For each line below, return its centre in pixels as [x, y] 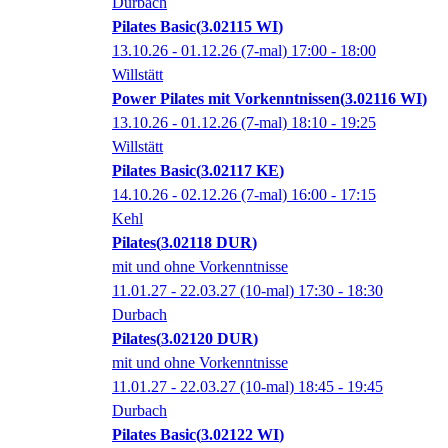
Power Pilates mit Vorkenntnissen [226, 99]
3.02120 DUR [207, 339]
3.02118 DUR [206, 243]
